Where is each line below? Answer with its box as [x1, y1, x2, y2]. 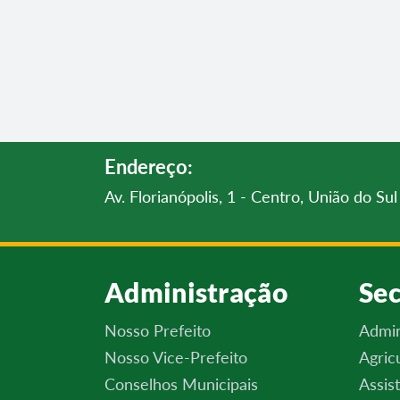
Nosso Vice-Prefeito [104, 347, 247, 367]
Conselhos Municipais [104, 374, 258, 394]
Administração [104, 276, 287, 308]
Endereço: [104, 154, 193, 179]
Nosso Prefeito [104, 321, 211, 340]
